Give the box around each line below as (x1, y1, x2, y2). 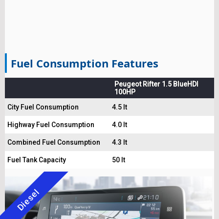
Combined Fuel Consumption (7, 138, 100, 146)
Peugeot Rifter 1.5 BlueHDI (114, 80, 198, 88)
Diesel (15, 187, 41, 213)
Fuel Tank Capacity (7, 156, 66, 164)
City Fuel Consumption (7, 103, 79, 111)
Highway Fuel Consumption (7, 121, 94, 129)
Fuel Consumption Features (11, 56, 158, 70)
